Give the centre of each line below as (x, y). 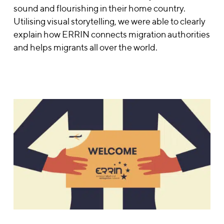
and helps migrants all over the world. (85, 47)
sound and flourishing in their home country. (99, 8)
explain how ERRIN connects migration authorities (112, 34)
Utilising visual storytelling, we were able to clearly (109, 21)
